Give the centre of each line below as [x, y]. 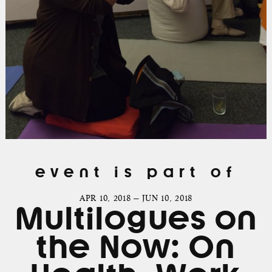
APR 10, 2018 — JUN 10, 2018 [136, 199]
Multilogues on [136, 219]
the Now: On [136, 247]
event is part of [136, 172]
